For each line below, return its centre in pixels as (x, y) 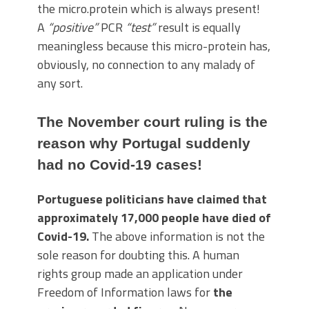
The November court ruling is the (152, 122)
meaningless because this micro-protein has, (154, 46)
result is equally (198, 28)
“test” (140, 28)
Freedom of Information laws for (125, 292)
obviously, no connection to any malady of (146, 65)
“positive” (73, 28)
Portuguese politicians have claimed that (152, 199)
